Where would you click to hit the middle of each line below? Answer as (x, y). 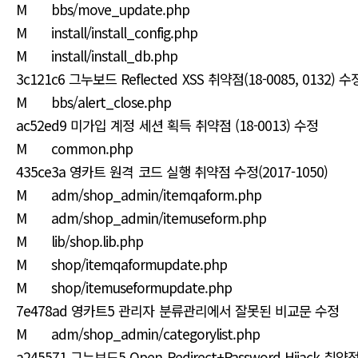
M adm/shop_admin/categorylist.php (140, 334)
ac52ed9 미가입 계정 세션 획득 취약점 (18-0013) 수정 (169, 125)
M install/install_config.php (109, 32)
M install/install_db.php (99, 56)
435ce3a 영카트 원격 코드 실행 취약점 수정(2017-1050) (174, 171)
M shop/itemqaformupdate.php (124, 264)
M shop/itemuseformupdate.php (126, 287)
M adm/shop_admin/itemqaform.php (141, 195)
